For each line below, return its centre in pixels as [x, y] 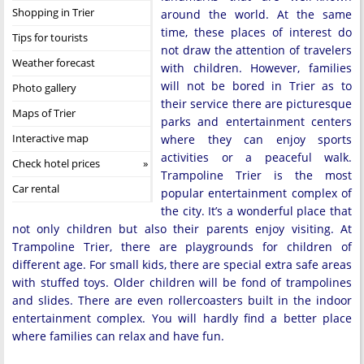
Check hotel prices [56, 163]
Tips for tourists [50, 37]
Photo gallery [44, 88]
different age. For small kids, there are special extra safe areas [182, 264]
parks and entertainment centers [256, 121]
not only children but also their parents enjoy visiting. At [182, 229]
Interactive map [50, 138]
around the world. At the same [256, 14]
